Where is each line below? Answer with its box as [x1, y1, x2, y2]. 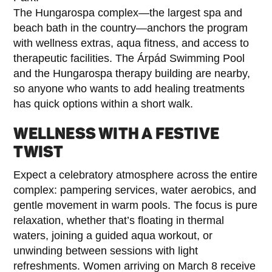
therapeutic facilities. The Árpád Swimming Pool [13, 52, 245, 64]
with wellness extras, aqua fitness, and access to [13, 36, 250, 49]
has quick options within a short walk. [13, 97, 194, 110]
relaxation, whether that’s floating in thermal [13, 214, 225, 226]
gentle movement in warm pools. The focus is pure [13, 199, 258, 211]
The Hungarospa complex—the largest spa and [13, 6, 243, 19]
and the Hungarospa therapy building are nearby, [13, 67, 251, 80]
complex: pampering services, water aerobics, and [13, 183, 257, 196]
